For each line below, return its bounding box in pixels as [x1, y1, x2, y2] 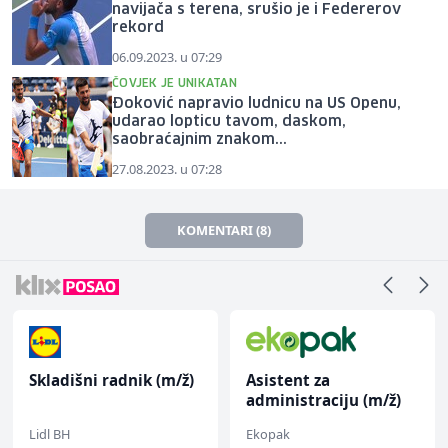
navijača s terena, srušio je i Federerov [112, 2, 401, 17]
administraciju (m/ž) [246, 389, 401, 410]
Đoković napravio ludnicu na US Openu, [112, 96, 401, 111]
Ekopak [246, 424, 290, 443]
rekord [112, 20, 164, 35]
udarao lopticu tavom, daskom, [112, 114, 346, 129]
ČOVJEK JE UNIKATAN [112, 77, 238, 89]
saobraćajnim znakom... [112, 132, 287, 147]
